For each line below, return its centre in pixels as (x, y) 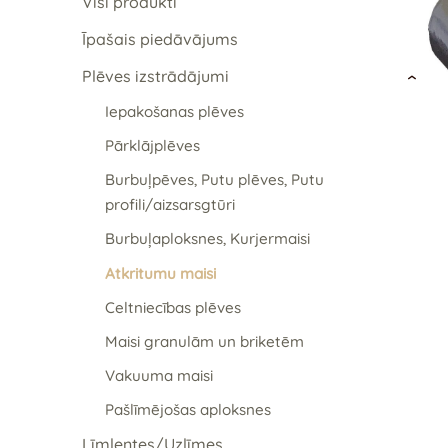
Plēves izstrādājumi (155, 75)
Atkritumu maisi (160, 273)
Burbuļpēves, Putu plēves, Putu (214, 180)
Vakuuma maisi (158, 375)
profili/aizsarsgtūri (169, 205)
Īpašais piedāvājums (160, 38)
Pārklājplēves (152, 146)
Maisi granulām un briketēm (204, 341)
